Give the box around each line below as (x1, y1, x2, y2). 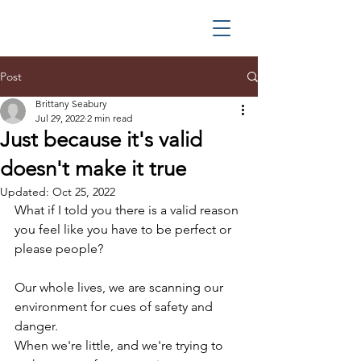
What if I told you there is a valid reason (15, 202, 242, 218)
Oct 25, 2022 (52, 185, 115, 199)
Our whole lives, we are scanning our (15, 280, 226, 295)
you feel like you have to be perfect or (15, 222, 234, 237)
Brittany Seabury (35, 98, 107, 110)
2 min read (87, 112, 132, 124)
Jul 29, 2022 (35, 112, 85, 124)
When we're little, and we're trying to (15, 338, 226, 353)
